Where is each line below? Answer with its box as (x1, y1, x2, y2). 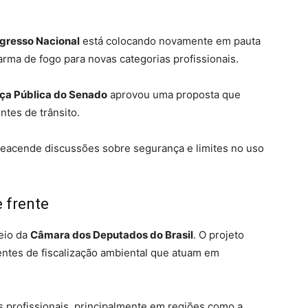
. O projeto (193, 228, 244, 241)
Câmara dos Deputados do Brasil (30, 228, 193, 241)
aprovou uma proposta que (107, 88, 241, 101)
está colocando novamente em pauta (80, 34, 261, 47)
